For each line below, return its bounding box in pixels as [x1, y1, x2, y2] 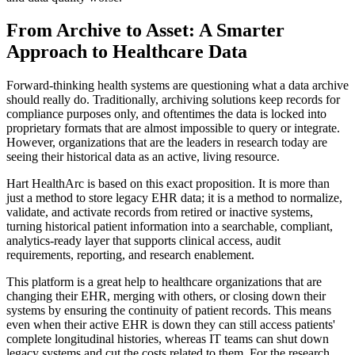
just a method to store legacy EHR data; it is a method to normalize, [6, 191, 342, 205]
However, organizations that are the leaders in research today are [6, 136, 327, 150]
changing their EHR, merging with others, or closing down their [6, 289, 326, 303]
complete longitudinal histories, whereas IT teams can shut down [6, 332, 329, 346]
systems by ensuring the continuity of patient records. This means [6, 303, 331, 318]
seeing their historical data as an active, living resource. [6, 150, 280, 164]
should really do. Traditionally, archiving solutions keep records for [6, 93, 340, 107]
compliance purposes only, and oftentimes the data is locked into [6, 107, 326, 121]
